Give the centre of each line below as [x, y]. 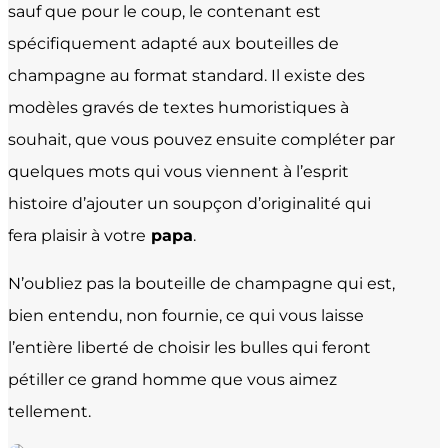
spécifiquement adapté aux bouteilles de [173, 44]
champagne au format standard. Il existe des [186, 76]
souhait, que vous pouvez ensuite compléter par [201, 140]
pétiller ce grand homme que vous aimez [172, 380]
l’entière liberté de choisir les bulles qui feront [189, 348]
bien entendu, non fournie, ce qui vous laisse [186, 316]
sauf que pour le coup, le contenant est [164, 12]
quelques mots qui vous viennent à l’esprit [178, 172]
